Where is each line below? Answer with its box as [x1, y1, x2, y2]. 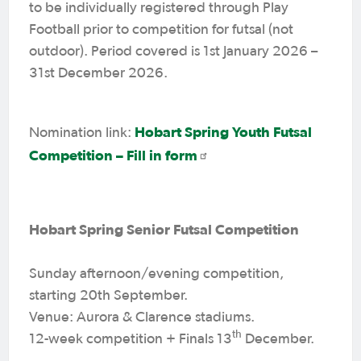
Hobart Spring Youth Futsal [135, 122, 312, 140]
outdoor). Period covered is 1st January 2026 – [29, 44, 317, 59]
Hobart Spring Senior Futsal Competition [29, 220, 302, 238]
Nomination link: [29, 125, 135, 140]
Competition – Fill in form [29, 146, 197, 164]
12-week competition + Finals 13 [29, 331, 232, 346]
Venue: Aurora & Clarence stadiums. [29, 309, 255, 325]
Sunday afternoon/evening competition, [29, 266, 284, 281]
